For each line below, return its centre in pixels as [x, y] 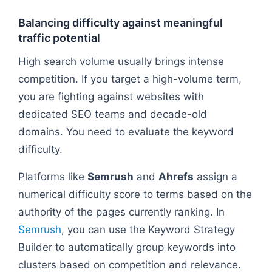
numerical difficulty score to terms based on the [135, 194]
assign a [216, 176]
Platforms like [53, 176]
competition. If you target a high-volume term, [130, 79]
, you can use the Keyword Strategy [148, 229]
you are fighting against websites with [111, 96]
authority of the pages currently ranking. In [121, 212]
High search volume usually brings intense [121, 61]
